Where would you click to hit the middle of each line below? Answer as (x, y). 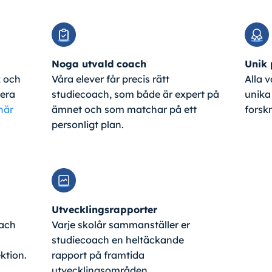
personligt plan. (87, 125)
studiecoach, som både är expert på (135, 94)
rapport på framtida (98, 255)
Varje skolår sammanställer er (121, 225)
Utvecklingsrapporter (104, 210)
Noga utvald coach (99, 64)
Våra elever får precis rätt (110, 79)
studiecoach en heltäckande (117, 240)
